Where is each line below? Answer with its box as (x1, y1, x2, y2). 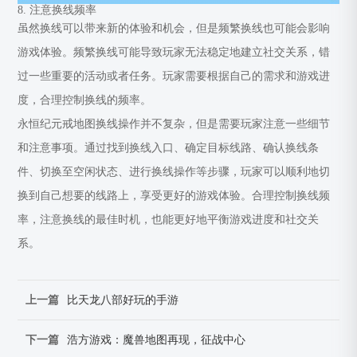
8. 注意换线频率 (18, 3, 97, 16)
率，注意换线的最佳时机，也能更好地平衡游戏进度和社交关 (18, 213, 320, 226)
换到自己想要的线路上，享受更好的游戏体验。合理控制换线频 (18, 189, 331, 202)
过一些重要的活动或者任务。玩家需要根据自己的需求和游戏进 (18, 69, 331, 82)
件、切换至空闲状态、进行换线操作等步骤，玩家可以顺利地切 (18, 165, 331, 178)
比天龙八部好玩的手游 (67, 293, 179, 306)
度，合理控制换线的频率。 (18, 93, 152, 106)
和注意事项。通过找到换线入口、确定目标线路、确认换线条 (18, 141, 320, 154)
